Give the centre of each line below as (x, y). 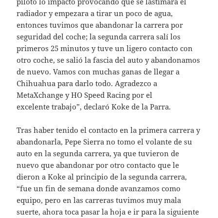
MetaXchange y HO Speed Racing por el (85, 95)
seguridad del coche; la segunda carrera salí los (99, 36)
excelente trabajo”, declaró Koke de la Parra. (94, 106)
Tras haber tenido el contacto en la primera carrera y (109, 130)
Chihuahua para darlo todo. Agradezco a (87, 83)
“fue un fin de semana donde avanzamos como (99, 188)
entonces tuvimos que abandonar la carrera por (100, 25)
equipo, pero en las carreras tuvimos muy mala (99, 200)
